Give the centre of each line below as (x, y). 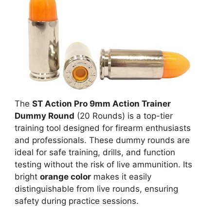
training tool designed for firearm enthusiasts (103, 128)
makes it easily (121, 176)
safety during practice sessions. (77, 201)
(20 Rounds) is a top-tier (124, 116)
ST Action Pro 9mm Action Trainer (101, 103)
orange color (65, 176)
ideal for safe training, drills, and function (95, 152)
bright (27, 176)
